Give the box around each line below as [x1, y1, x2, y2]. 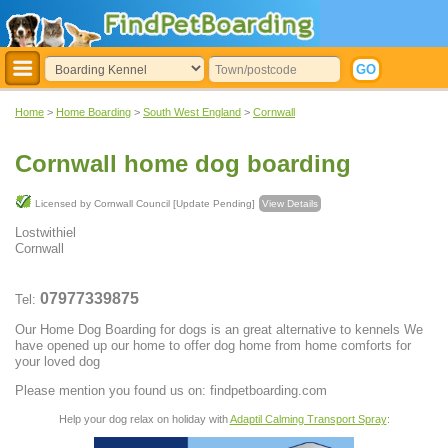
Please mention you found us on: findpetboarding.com [15, 382, 327, 398]
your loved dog [15, 354, 100, 370]
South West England [143, 106, 241, 118]
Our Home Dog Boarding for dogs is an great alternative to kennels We [15, 322, 423, 338]
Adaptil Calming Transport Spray [229, 412, 387, 425]
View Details [262, 198, 318, 210]
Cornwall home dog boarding [15, 150, 351, 178]
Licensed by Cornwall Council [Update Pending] [35, 198, 255, 210]
